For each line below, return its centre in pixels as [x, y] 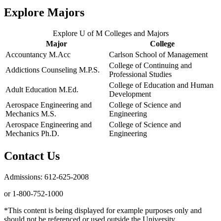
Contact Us [32, 156]
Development [130, 94]
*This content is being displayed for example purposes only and [103, 210]
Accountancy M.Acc [38, 55]
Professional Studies [140, 74]
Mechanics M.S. [31, 114]
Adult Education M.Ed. [42, 90]
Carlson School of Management [158, 55]
